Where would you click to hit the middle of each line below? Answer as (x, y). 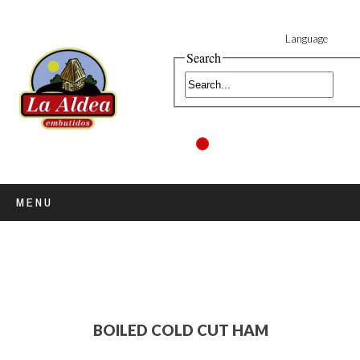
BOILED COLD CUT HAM (181, 331)
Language (306, 39)
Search (203, 57)
